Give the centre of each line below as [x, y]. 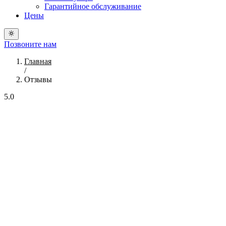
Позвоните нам [30, 44]
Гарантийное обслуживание [93, 7]
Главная [38, 61]
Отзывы [38, 79]
